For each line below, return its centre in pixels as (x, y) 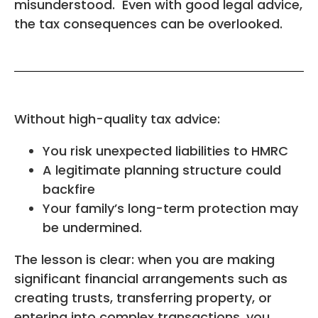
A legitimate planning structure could (162, 170)
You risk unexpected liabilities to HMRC (165, 150)
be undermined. (92, 227)
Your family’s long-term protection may (170, 208)
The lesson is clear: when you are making (144, 259)
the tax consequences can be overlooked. (148, 23)
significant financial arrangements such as (151, 278)
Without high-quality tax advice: (117, 119)
